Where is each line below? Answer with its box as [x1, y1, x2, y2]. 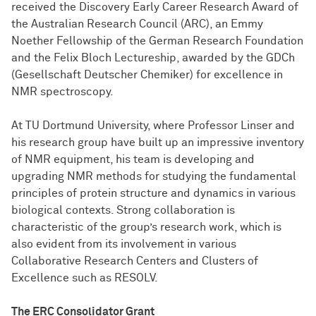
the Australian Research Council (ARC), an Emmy [11, 18, 263, 30]
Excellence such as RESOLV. [11, 272, 158, 284]
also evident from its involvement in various [11, 238, 236, 250]
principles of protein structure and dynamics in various [11, 188, 296, 200]
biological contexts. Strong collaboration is [11, 205, 235, 217]
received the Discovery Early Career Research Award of [11, 1, 298, 13]
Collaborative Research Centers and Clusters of [11, 255, 258, 267]
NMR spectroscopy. [11, 86, 114, 98]
